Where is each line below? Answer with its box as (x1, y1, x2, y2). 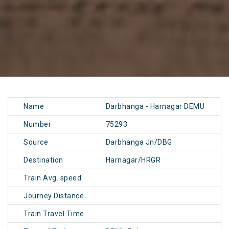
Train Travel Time (24, 210, 84, 218)
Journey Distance (24, 192, 84, 200)
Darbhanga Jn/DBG (105, 138, 172, 147)
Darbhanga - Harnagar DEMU (105, 102, 205, 111)
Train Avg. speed (24, 174, 81, 182)
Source (24, 138, 48, 147)
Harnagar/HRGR (105, 156, 161, 165)
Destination (24, 156, 63, 165)
